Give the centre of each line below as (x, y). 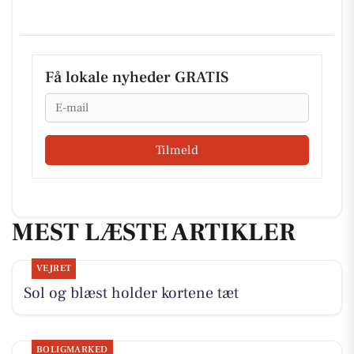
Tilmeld (177, 150)
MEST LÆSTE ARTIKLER (154, 232)
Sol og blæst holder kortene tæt (131, 294)
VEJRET (54, 269)
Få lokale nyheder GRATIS (137, 78)
